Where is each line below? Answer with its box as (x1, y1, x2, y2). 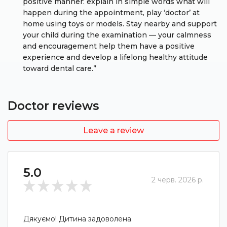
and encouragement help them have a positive (23, 42, 195, 51)
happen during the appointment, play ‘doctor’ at (23, 8, 200, 17)
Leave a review (83, 126, 144, 135)
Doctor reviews (8, 99, 99, 113)
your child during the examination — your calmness (23, 30, 211, 40)
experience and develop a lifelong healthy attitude (23, 53, 208, 62)
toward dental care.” (23, 64, 96, 73)
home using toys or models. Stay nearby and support (23, 19, 217, 28)
